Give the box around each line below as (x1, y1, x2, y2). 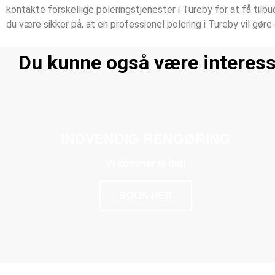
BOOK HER (118, 190, 172, 201)
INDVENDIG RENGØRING (60, 130, 231, 147)
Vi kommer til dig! (105, 158, 186, 169)
